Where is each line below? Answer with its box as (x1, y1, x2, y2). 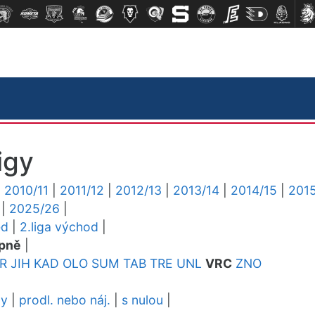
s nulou (122, 292, 163, 307)
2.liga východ (20, 219, 98, 234)
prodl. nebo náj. (19, 292, 110, 307)
